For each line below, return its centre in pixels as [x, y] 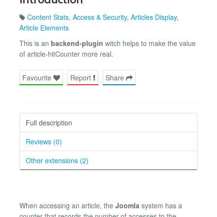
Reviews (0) [44, 141]
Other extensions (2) [57, 160]
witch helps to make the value [149, 43]
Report [82, 77]
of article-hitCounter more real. [66, 54]
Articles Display [154, 17]
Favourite [38, 77]
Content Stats [48, 17]
